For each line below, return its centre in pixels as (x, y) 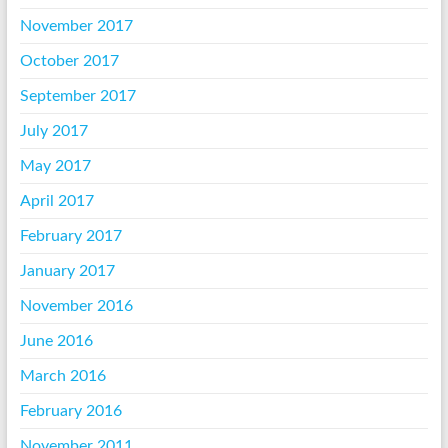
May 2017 (55, 166)
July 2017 (53, 131)
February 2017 (70, 236)
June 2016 (56, 341)
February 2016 (70, 411)
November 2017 (76, 26)
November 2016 (76, 306)
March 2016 (62, 376)
